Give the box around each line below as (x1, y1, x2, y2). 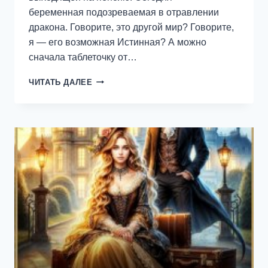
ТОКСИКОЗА (92, 99, 144, 108)
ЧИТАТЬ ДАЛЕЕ (29, 77, 93, 87)
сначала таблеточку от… (29, 51, 137, 62)
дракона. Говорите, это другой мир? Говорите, (29, 22, 234, 32)
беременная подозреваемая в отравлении (29, 7, 219, 17)
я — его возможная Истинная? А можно (29, 36, 206, 47)
